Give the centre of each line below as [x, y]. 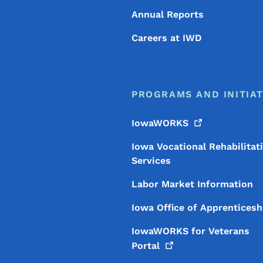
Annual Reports [167, 14]
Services [151, 161]
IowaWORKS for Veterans [190, 231]
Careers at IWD [166, 38]
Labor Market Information [192, 184]
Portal [145, 246]
